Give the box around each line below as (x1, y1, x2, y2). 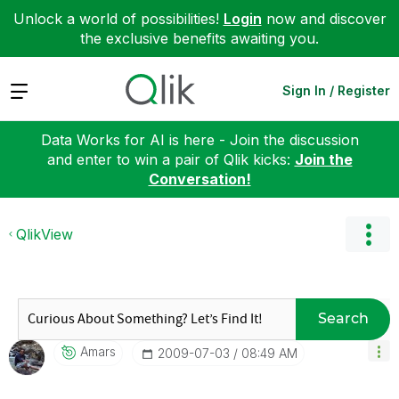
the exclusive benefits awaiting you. (80, 29, 319, 47)
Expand (9, 80, 60, 99)
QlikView (16, 224, 73, 243)
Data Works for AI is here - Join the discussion (40, 130, 359, 149)
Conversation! (148, 169, 251, 188)
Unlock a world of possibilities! (12, 10, 224, 28)
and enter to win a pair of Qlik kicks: (46, 150, 295, 168)
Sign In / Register (282, 82, 390, 98)
